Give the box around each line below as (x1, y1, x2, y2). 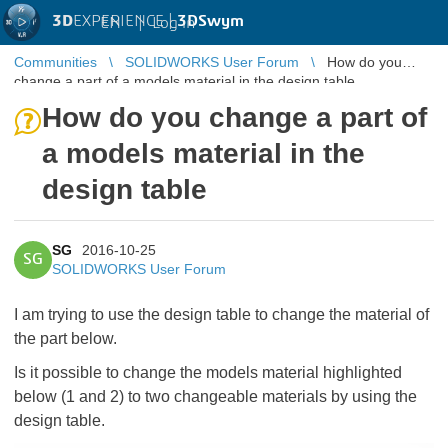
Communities (14, 54, 97, 70)
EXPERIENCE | (73, 13, 177, 29)
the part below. (14, 330, 117, 347)
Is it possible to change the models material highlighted (14, 364, 402, 381)
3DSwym (177, 13, 244, 29)
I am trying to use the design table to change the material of (14, 306, 429, 323)
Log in (152, 14, 195, 31)
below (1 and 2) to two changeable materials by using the (14, 388, 417, 405)
